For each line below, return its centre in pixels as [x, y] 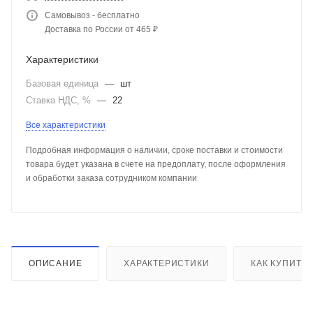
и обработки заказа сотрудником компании [111, 178]
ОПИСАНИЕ [56, 263]
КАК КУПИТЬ [279, 263]
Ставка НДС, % [60, 100]
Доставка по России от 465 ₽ [101, 29]
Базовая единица [64, 83]
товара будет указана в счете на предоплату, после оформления [156, 164]
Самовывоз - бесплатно [92, 15]
